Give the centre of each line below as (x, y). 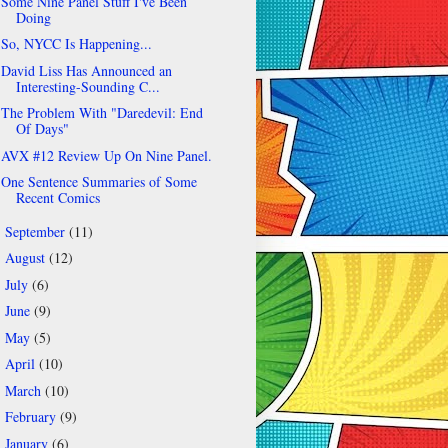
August (26, 258)
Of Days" (42, 129)
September (36, 231)
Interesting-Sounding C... (87, 86)
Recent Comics (57, 198)
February (32, 417)
